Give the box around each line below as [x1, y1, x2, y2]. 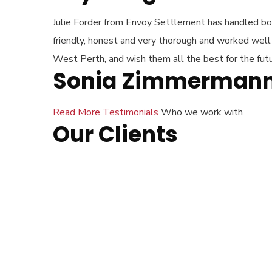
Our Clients [53, 119, 178, 150]
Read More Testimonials [53, 106, 161, 119]
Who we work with [161, 106, 243, 119]
